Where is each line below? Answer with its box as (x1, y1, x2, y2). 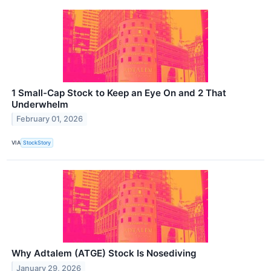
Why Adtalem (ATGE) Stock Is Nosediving (11, 247, 197, 259)
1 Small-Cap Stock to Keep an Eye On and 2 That (11, 87, 226, 99)
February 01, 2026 (16, 114, 83, 124)
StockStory (23, 139, 51, 146)
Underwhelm (11, 98, 68, 110)
